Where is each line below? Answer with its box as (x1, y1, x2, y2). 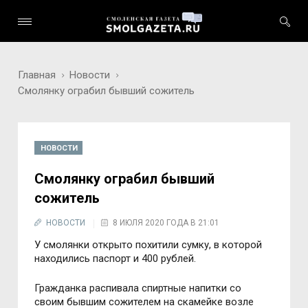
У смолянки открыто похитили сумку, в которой (34, 239, 263, 251)
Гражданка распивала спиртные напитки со (34, 282, 242, 294)
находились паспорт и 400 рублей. (34, 252, 197, 265)
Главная (18, 69, 56, 81)
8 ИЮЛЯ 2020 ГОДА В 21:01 (113, 218, 220, 228)
